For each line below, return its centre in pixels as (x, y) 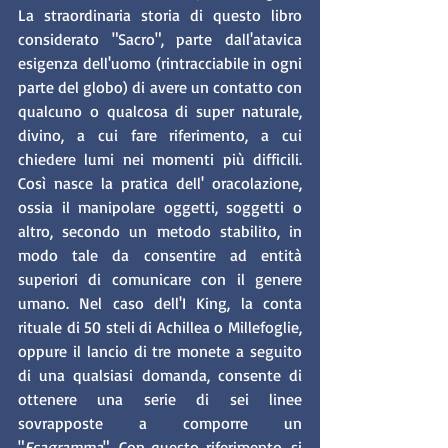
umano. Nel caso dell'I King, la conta (160, 303)
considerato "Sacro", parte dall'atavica (160, 39)
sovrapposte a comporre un (160, 423)
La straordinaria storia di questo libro (160, 15)
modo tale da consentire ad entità (160, 255)
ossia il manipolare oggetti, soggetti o (160, 207)
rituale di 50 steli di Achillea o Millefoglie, (160, 327)
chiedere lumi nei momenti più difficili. (160, 159)
